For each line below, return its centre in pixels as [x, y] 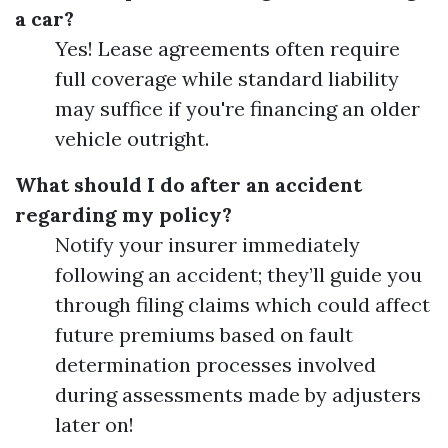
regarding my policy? [123, 214]
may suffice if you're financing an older [237, 108]
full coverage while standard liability [227, 78]
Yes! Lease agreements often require [227, 48]
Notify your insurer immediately [207, 244]
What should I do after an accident [188, 184]
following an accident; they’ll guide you [238, 274]
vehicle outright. [132, 138]
